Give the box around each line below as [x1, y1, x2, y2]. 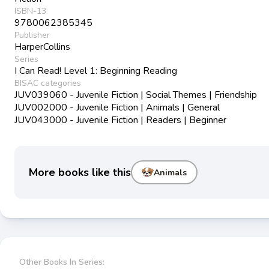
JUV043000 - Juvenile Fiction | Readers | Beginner [14, 113, 226, 127]
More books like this [29, 165, 131, 180]
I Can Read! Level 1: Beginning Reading [14, 64, 177, 78]
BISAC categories [14, 77, 81, 89]
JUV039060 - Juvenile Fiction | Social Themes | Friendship [14, 88, 257, 102]
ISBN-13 [14, 5, 46, 17]
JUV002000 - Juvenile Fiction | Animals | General [14, 101, 220, 115]
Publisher [14, 29, 50, 41]
